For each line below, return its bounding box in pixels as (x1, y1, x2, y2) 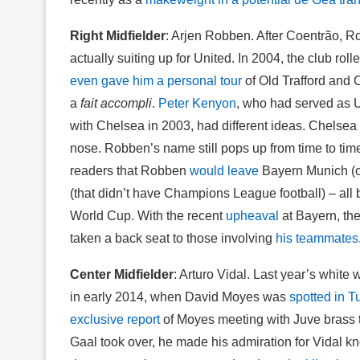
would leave (190, 163, 259, 178)
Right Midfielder (70, 28, 166, 43)
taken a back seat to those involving (70, 231, 276, 245)
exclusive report (70, 312, 160, 326)
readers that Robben (70, 163, 190, 178)
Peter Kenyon (158, 96, 236, 110)
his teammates (276, 231, 358, 245)
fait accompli (80, 96, 152, 110)
